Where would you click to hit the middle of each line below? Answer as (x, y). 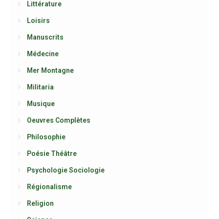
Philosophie (46, 137)
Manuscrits (45, 37)
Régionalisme (49, 187)
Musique (41, 104)
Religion (40, 203)
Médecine (43, 54)
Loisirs (38, 21)
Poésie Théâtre (52, 153)
